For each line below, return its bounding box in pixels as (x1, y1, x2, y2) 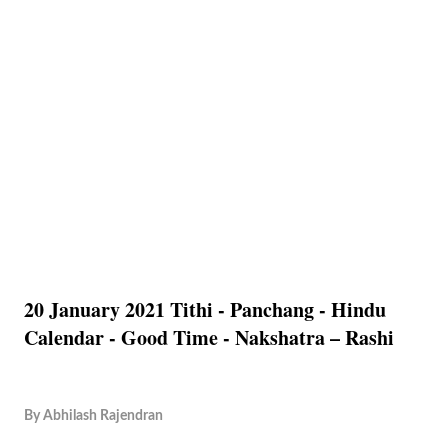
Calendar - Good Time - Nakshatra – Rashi (24, 323, 394, 352)
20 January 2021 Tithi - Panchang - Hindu (24, 295, 386, 324)
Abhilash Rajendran (43, 408, 163, 423)
